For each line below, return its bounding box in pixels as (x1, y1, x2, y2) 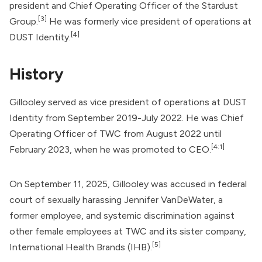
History (9, 64, 64, 84)
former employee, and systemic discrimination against (9, 209, 235, 221)
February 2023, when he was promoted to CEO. (9, 143, 211, 155)
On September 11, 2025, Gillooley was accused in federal (9, 178, 247, 189)
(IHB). (125, 241, 152, 253)
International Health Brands (9, 241, 125, 253)
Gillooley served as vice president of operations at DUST (9, 96, 247, 108)
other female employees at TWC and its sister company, (9, 225, 246, 237)
